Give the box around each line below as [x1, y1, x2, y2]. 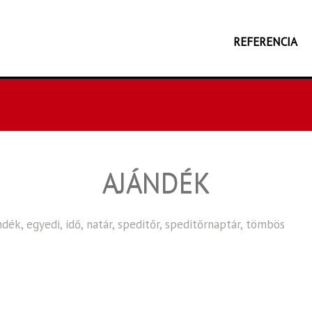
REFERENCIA [233, 34, 297, 49]
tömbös [246, 217, 285, 232]
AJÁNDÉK [102, 164, 210, 201]
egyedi [26, 217, 60, 232]
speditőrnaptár [165, 217, 240, 232]
